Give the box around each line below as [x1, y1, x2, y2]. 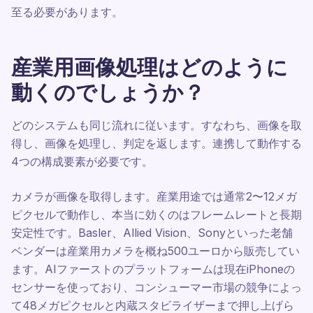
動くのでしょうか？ [11, 80, 205, 105]
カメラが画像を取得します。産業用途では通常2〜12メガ [11, 189, 297, 203]
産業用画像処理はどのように [11, 54, 288, 80]
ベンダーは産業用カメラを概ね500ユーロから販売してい [11, 244, 300, 258]
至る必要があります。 [11, 5, 123, 19]
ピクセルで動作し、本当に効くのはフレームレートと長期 [11, 208, 302, 221]
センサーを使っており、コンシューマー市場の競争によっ [11, 280, 302, 294]
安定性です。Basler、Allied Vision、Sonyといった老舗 [11, 226, 293, 240]
